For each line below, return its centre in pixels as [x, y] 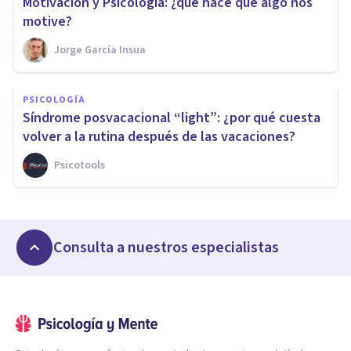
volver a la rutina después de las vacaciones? [159, 136]
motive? [47, 21]
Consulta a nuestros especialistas [166, 247]
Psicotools [80, 165]
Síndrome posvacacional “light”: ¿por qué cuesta [172, 118]
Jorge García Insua [100, 50]
